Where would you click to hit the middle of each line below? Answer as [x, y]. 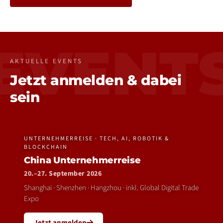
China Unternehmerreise [82, 160]
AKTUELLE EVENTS [46, 61]
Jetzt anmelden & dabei [96, 80]
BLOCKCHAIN [46, 147]
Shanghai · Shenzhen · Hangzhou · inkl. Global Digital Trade [111, 188]
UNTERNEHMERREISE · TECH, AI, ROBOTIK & [97, 139]
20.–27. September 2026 [63, 174]
